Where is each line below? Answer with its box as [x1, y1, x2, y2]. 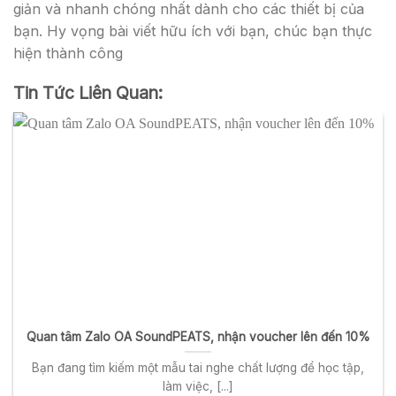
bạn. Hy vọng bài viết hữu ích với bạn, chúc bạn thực [13, 21, 372, 40]
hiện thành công [13, 43, 123, 62]
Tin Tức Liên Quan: [13, 82, 163, 104]
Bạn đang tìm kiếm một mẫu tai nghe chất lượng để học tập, [32, 360, 364, 375]
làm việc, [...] [163, 378, 233, 393]
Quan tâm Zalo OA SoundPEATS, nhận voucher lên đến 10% [26, 330, 370, 345]
